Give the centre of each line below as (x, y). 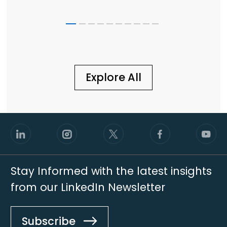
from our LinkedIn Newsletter (88, 187)
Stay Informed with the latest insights (111, 171)
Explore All (113, 77)
